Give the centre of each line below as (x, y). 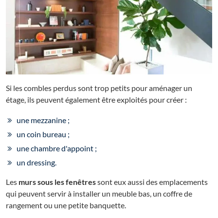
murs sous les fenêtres (57, 182)
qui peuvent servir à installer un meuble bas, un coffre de (99, 194)
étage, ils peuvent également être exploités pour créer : (96, 100)
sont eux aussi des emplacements (152, 182)
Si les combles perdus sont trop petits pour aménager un (99, 88)
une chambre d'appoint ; (57, 148)
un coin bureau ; (43, 134)
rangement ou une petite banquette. (66, 205)
